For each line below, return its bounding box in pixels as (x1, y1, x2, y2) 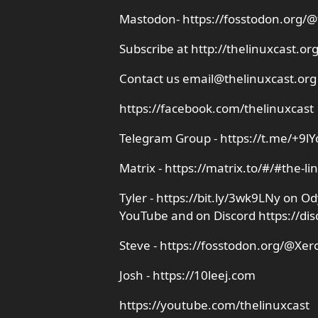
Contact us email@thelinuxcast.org (119, 70, 317, 87)
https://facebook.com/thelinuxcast (119, 100, 314, 116)
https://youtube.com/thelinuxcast (119, 297, 309, 313)
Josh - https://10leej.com (119, 267, 256, 283)
